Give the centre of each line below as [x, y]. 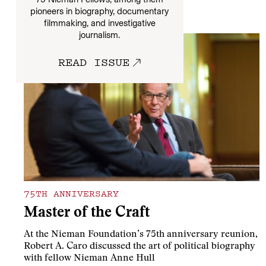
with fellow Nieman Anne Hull [89, 259]
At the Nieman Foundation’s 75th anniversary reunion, [141, 235]
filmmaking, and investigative [99, 23]
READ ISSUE [94, 61]
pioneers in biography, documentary [100, 11]
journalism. [100, 35]
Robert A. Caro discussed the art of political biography [140, 247]
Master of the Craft [87, 214]
